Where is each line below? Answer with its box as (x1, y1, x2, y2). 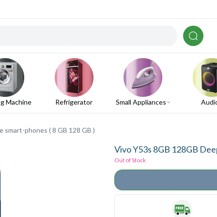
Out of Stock (114, 156, 146, 164)
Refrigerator (55, 98, 93, 106)
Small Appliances (115, 98, 166, 106)
